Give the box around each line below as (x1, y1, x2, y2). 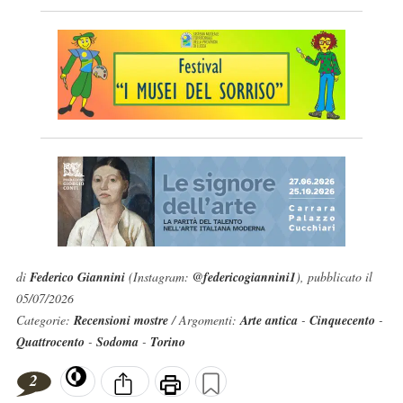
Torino (149, 333, 185, 351)
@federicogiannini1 (192, 268, 296, 286)
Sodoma (95, 333, 139, 351)
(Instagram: (124, 268, 193, 285)
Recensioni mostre (73, 311, 172, 329)
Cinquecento (309, 311, 375, 329)
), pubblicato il (295, 268, 372, 285)
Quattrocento (15, 333, 85, 351)
